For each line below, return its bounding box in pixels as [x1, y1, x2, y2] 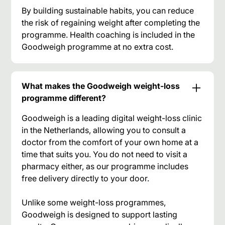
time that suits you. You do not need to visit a [22, 149, 188, 159]
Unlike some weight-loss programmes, [22, 197, 166, 207]
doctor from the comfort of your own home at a [22, 137, 199, 147]
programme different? [22, 92, 106, 103]
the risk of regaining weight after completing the [22, 17, 200, 28]
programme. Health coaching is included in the [22, 29, 195, 40]
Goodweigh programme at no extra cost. [22, 41, 174, 52]
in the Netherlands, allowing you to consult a [22, 125, 186, 135]
